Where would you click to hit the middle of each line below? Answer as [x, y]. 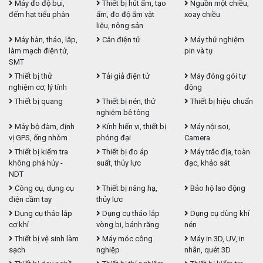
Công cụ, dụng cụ [43, 188]
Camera [197, 138]
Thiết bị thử [33, 76]
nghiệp [108, 250]
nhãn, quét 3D [207, 250]
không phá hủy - [36, 163]
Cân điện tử [121, 40]
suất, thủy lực [119, 163]
